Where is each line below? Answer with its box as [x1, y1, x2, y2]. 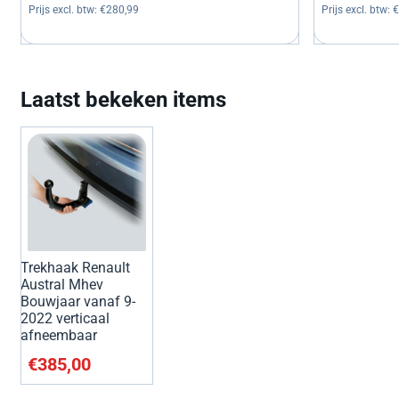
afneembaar [20, 326, 98, 344]
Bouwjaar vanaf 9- [20, 292, 136, 310]
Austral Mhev [20, 275, 104, 293]
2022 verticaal [20, 309, 110, 327]
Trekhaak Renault [20, 258, 131, 276]
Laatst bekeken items [20, 87, 227, 113]
